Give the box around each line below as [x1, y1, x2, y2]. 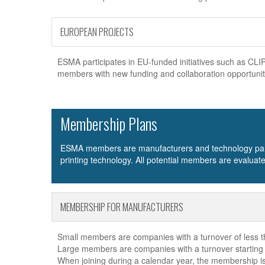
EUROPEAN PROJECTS [60, 24, 134, 40]
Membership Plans [60, 112, 157, 136]
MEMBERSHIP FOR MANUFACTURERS [60, 199, 183, 215]
